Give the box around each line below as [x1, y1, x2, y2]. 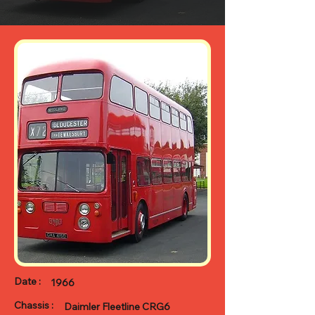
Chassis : [14, 299, 53, 311]
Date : [14, 275, 41, 288]
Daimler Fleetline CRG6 [64, 300, 170, 313]
